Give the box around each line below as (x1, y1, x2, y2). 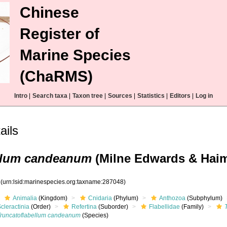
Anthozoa (159, 195, 186, 202)
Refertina (71, 203, 97, 210)
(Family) (180, 203, 204, 210)
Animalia (13, 195, 37, 202)
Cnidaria (88, 195, 112, 202)
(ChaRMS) (20, 68, 93, 85)
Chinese (20, 4, 79, 21)
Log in (196, 92, 213, 99)
